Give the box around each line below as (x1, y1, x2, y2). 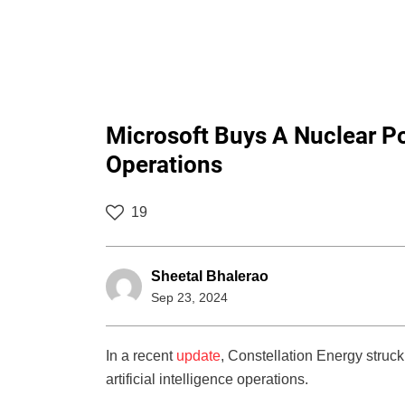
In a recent (106, 348, 176, 364)
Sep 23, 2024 (151, 290, 228, 306)
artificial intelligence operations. (106, 372, 308, 388)
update (176, 348, 221, 364)
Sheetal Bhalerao (151, 268, 268, 285)
